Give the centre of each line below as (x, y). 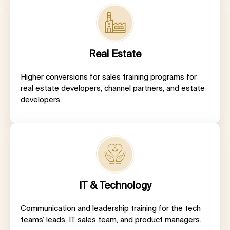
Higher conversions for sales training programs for (109, 77)
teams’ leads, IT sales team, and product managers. (112, 219)
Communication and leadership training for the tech (111, 208)
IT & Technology (115, 185)
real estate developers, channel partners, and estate (113, 88)
